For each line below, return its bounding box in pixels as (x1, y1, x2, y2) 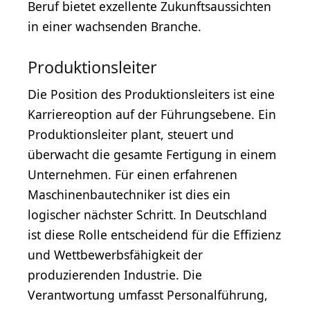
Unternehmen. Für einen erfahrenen (28, 166, 237, 183)
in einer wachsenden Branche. (28, 18, 201, 35)
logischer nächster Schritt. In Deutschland (28, 206, 267, 224)
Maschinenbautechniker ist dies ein (28, 186, 230, 203)
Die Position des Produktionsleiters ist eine (28, 86, 275, 103)
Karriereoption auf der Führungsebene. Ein (28, 106, 276, 123)
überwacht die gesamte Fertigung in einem (28, 146, 276, 163)
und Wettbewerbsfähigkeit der (28, 246, 203, 264)
